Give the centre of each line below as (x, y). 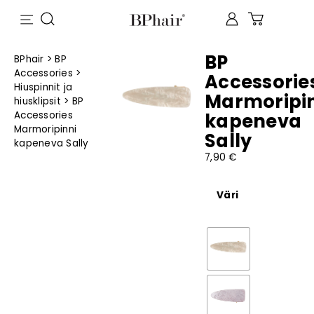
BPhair (29, 59)
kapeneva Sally (52, 143)
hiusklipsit (37, 101)
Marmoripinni (45, 129)
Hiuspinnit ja (43, 87)
